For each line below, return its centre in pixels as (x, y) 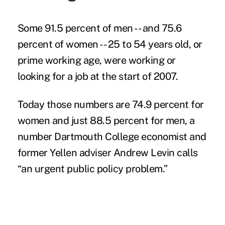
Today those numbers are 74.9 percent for (110, 104)
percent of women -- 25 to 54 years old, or (110, 44)
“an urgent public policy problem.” (92, 168)
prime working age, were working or (96, 60)
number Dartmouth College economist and (112, 136)
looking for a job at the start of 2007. (98, 76)
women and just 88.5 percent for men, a (106, 120)
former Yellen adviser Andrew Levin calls (107, 152)
